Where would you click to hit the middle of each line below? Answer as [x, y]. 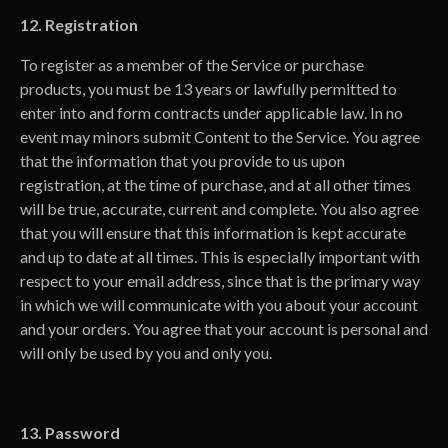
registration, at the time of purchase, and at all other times [215, 184]
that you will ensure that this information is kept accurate [213, 232]
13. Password [70, 432]
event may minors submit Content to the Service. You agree [220, 136]
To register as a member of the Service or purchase [192, 64]
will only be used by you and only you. [146, 352]
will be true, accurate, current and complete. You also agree [219, 208]
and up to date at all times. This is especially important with [220, 256]
